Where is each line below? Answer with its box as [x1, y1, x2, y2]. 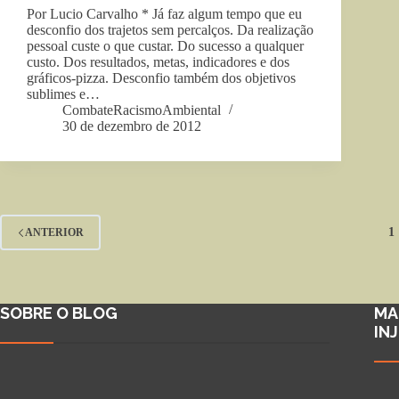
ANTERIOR [25, 225, 84, 239]
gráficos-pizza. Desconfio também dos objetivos [27, 70, 296, 86]
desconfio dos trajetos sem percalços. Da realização [27, 22, 313, 38]
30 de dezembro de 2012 [62, 118, 201, 134]
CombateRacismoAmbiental [62, 102, 221, 118]
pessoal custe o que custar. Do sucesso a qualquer [27, 38, 304, 54]
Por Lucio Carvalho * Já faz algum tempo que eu [27, 6, 302, 22]
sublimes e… [27, 86, 100, 102]
